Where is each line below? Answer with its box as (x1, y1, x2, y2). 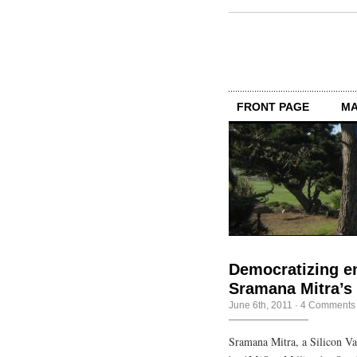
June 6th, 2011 (229, 299, 292, 311)
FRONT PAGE (237, 100, 309, 113)
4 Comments (300, 299, 355, 311)
